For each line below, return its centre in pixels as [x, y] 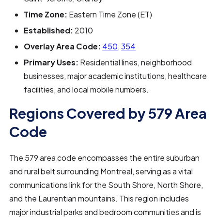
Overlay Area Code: [62, 46]
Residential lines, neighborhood [135, 62]
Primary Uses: [51, 62]
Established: [49, 30]
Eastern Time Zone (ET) [110, 14]
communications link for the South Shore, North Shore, [106, 185]
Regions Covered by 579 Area [108, 113]
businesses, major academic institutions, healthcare [116, 76]
